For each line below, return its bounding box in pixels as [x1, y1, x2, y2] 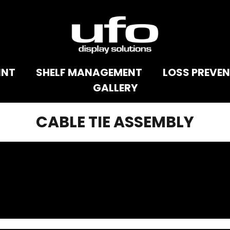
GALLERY [92, 80, 138, 95]
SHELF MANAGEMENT [35, 65, 142, 80]
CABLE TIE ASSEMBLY [36, 111, 194, 133]
